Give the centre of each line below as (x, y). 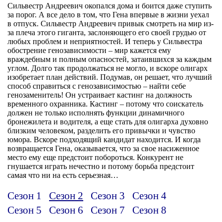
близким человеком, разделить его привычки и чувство (101, 130)
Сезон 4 (149, 195)
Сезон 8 (149, 210)
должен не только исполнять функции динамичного (96, 112)
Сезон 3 (108, 195)
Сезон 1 (25, 195)
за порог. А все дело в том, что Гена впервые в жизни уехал (108, 14)
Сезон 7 (108, 210)
